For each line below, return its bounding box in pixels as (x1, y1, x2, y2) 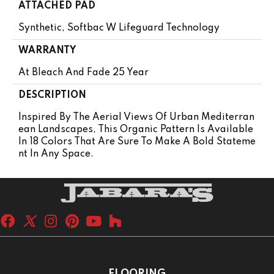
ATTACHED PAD (18, 1, 95, 12)
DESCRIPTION (18, 91, 86, 101)
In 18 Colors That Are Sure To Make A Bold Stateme (18, 137, 256, 147)
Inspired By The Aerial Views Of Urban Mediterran (18, 113, 254, 123)
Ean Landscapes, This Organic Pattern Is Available (18, 125, 253, 135)
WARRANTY (18, 46, 76, 56)
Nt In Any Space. (18, 149, 94, 160)
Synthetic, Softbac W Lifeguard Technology (18, 23, 220, 34)
